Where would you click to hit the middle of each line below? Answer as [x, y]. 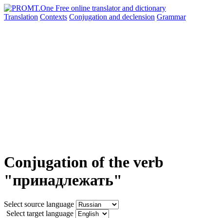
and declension [132, 17]
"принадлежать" [63, 180]
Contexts [54, 17]
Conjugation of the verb [84, 162]
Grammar [171, 17]
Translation [21, 17]
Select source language [39, 204]
